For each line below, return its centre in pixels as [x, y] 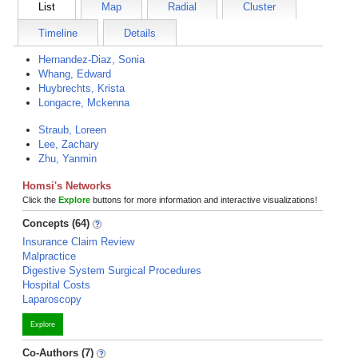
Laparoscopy [52, 299]
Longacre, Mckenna [84, 103]
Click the [40, 200]
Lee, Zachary [69, 144]
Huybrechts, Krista [82, 88]
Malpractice [49, 256]
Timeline [58, 33]
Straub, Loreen [72, 130]
